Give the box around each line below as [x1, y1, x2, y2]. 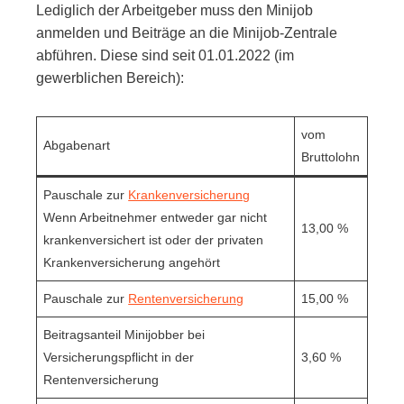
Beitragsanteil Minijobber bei [43, 326, 206, 342]
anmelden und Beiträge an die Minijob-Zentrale [36, 24, 337, 41]
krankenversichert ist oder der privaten [43, 232, 264, 247]
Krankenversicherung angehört [43, 254, 221, 270]
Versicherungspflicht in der [43, 349, 195, 364]
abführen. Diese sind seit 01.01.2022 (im [36, 47, 294, 63]
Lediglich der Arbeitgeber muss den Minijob [36, 2, 313, 18]
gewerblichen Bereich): [36, 69, 184, 86]
